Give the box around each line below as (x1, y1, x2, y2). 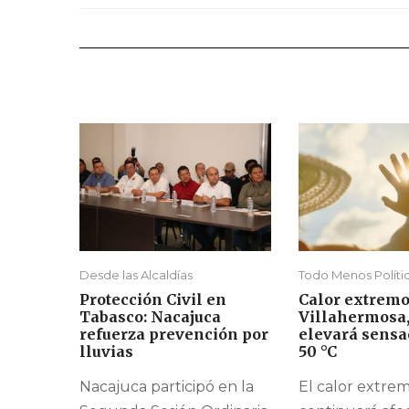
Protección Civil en (79, 290, 226, 309)
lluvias (79, 342, 133, 362)
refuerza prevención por (79, 325, 268, 344)
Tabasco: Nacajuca (79, 308, 221, 327)
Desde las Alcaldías (79, 267, 193, 283)
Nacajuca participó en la (79, 378, 254, 396)
